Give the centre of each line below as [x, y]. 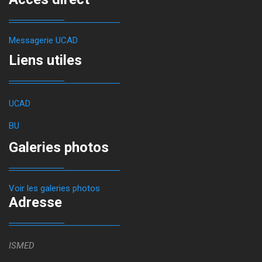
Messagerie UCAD [43, 40]
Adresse [35, 202]
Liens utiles [45, 60]
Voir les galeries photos [54, 188]
